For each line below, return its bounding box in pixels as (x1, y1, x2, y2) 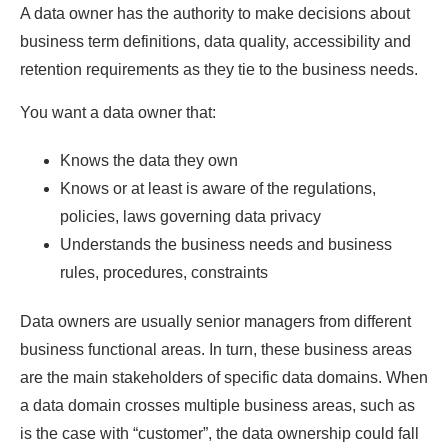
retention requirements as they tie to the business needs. (20, 60, 418, 78)
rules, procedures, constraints (60, 263, 268, 281)
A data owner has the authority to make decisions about (20, 4, 410, 22)
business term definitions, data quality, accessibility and (20, 32, 411, 50)
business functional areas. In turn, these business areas (20, 340, 412, 358)
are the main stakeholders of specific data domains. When (20, 368, 428, 386)
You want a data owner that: (20, 103, 216, 121)
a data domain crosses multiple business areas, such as (20, 396, 415, 414)
